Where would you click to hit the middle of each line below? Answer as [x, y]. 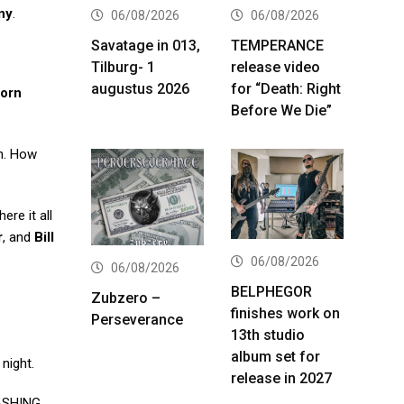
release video [275, 67]
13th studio [268, 335]
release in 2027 [281, 378]
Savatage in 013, [146, 45]
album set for [275, 356]
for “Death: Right [286, 88]
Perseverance [137, 319]
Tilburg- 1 [123, 67]
